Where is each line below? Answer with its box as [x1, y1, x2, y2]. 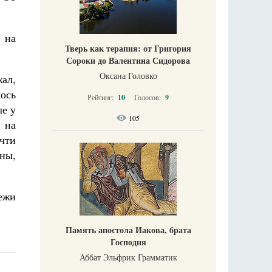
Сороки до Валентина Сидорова [66, 53, 190, 67]
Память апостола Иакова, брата [65, 223, 191, 236]
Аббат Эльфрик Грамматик [79, 251, 177, 263]
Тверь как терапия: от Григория [65, 41, 191, 55]
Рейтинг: [87, 92, 115, 102]
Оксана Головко [99, 69, 157, 81]
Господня [110, 235, 146, 248]
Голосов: [134, 92, 163, 102]
